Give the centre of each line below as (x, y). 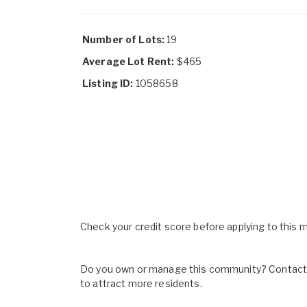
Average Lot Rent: (128, 61)
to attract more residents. (141, 283)
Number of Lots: (124, 39)
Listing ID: (108, 83)
